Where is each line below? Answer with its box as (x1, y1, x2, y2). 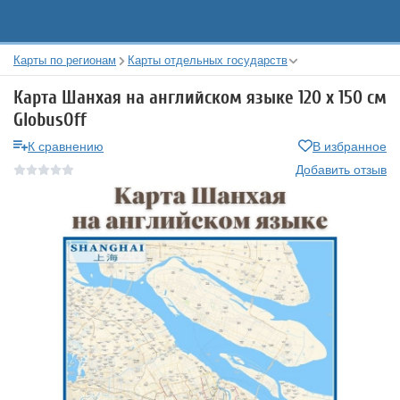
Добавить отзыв (296, 160, 387, 178)
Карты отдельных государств (128, 51, 287, 68)
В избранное (312, 137, 387, 154)
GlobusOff (13, 109, 87, 130)
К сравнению (28, 137, 104, 154)
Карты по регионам (13, 51, 116, 68)
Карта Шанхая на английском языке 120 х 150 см (13, 87, 387, 108)
